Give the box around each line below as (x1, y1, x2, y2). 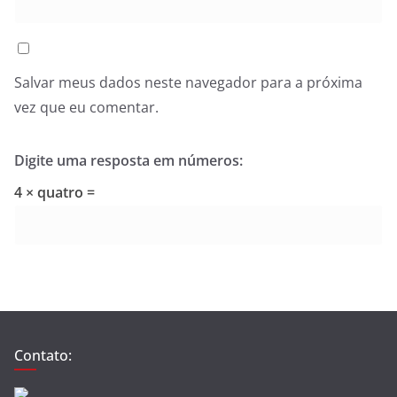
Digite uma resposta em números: (14, 151, 243, 170)
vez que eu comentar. (14, 97, 159, 117)
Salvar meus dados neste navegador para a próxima (14, 73, 362, 92)
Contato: (14, 346, 72, 365)
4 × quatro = (14, 183, 95, 202)
